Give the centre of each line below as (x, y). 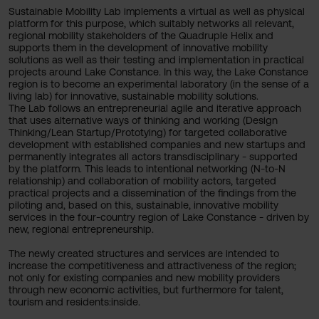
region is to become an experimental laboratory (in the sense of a (159, 84)
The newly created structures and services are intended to (144, 253)
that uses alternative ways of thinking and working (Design (143, 120)
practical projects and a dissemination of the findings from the (152, 193)
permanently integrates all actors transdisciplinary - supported (153, 157)
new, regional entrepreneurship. (83, 229)
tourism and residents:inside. (77, 302)
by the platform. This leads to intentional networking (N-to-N (147, 169)
